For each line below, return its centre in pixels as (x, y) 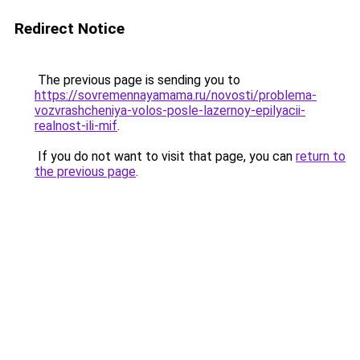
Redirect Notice (70, 29)
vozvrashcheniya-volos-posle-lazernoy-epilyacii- (170, 110)
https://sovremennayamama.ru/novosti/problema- (176, 95)
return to (321, 156)
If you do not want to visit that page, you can (165, 156)
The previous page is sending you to (137, 80)
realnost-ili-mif (76, 126)
